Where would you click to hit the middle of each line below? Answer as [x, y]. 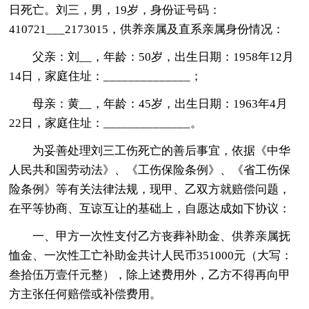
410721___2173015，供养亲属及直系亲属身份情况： [147, 29]
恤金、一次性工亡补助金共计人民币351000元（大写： [151, 255]
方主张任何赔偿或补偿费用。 [86, 294]
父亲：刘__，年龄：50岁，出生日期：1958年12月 [163, 57]
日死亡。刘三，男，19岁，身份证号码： [115, 10]
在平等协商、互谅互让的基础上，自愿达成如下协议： [150, 208]
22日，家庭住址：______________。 [106, 123]
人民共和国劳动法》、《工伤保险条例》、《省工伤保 [150, 170]
